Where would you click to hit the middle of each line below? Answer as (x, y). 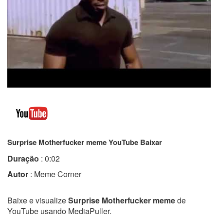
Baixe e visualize (38, 200)
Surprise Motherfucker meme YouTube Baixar (85, 142)
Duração (23, 158)
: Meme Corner (55, 174)
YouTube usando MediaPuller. (59, 211)
